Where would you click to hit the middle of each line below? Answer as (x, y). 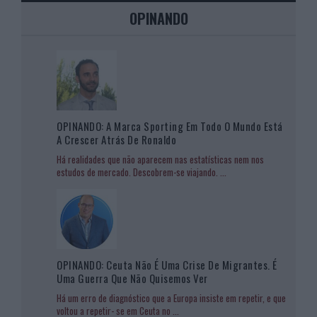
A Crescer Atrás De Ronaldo (116, 139)
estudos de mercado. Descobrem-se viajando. (138, 172)
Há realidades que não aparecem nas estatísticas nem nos (160, 159)
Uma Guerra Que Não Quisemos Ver (132, 278)
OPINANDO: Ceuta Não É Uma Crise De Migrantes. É (167, 264)
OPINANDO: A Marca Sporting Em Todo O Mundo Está (170, 126)
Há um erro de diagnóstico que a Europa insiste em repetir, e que (171, 298)
